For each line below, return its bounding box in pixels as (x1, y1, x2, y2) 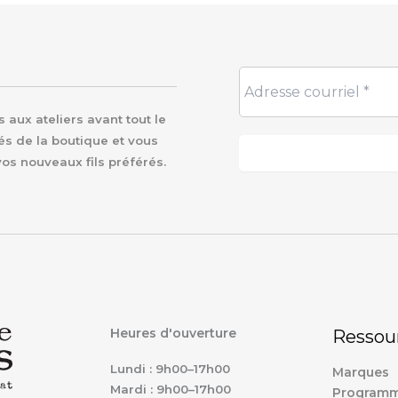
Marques (332, 363, 389, 380)
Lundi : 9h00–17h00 (110, 362, 230, 377)
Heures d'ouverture (110, 324, 236, 341)
